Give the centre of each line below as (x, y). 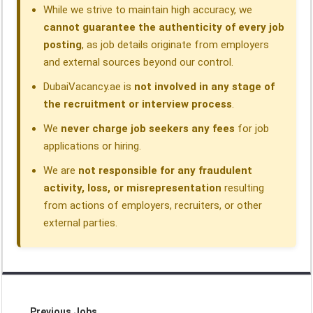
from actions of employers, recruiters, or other (153, 206)
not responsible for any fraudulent (166, 171)
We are (61, 171)
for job (252, 129)
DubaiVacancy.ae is (89, 87)
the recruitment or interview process (138, 104)
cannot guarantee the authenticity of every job (164, 28)
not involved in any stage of (205, 87)
